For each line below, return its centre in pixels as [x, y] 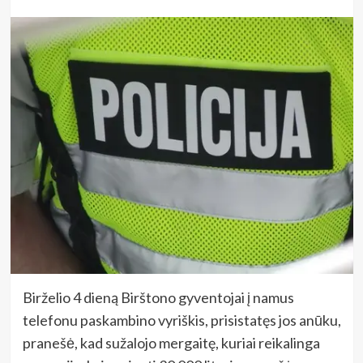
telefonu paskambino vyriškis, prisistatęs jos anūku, [181, 320]
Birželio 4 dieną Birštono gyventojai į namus [158, 298]
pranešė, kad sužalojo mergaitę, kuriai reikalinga [171, 343]
